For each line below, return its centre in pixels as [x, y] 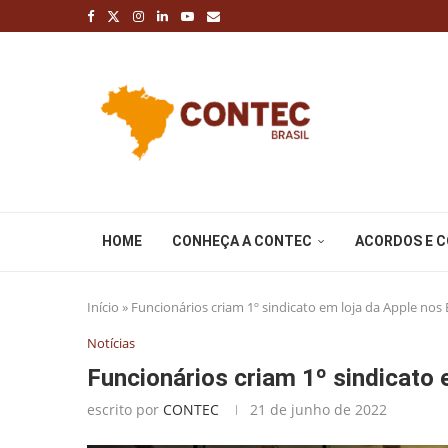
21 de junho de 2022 [318, 409]
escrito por [125, 409]
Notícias [111, 343]
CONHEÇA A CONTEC [242, 241]
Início [103, 307]
